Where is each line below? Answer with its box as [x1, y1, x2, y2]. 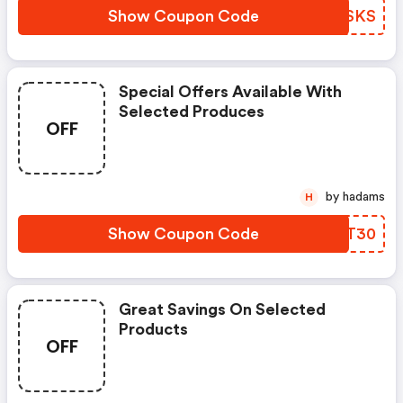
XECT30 [312, 226, 376, 242]
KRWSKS [306, 8, 376, 24]
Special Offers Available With [119, 84, 342, 100]
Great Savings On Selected [119, 301, 326, 318]
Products [119, 321, 188, 337]
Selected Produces [119, 103, 264, 120]
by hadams [343, 191, 385, 203]
